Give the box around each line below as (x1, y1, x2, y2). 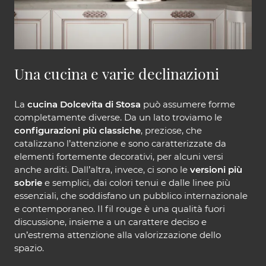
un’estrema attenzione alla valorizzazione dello (14, 229, 221, 241)
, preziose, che (141, 125, 202, 137)
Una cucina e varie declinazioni (14, 64, 219, 84)
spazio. (14, 242, 44, 254)
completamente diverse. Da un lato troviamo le (14, 112, 222, 123)
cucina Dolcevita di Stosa (27, 99, 141, 110)
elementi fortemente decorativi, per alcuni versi (14, 151, 223, 163)
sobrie (14, 177, 42, 189)
